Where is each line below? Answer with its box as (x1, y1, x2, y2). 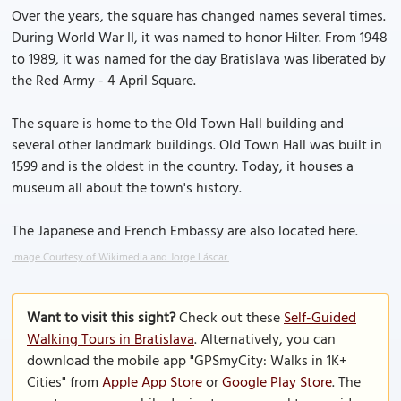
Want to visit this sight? (27, 307, 175, 330)
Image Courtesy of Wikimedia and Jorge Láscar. (12, 249, 229, 267)
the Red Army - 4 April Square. (12, 70, 196, 93)
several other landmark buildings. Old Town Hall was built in (12, 134, 382, 158)
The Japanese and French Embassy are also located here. (12, 220, 358, 243)
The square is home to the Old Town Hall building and (12, 113, 344, 136)
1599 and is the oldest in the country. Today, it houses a (12, 156, 354, 179)
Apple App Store (102, 371, 202, 395)
